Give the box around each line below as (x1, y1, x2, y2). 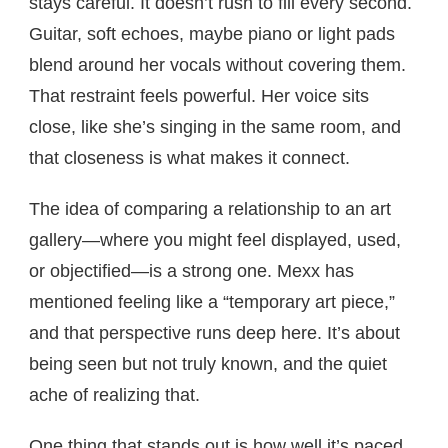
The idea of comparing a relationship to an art (29, 198, 391, 219)
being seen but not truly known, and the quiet (29, 353, 387, 374)
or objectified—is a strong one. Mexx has (29, 260, 354, 281)
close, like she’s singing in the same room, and (29, 116, 401, 137)
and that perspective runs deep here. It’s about (29, 322, 400, 343)
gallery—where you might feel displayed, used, (29, 229, 401, 250)
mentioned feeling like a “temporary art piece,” (29, 291, 395, 312)
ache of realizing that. (29, 384, 200, 405)
